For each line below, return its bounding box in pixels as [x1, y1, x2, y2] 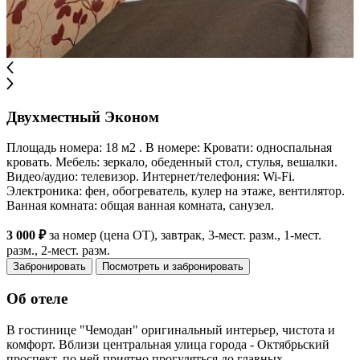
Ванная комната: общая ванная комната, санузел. [6, 198, 274, 213]
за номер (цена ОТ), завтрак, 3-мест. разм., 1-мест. [46, 228, 321, 243]
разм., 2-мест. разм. [6, 243, 110, 258]
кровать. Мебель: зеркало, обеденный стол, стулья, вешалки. [6, 155, 337, 170]
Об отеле [6, 290, 67, 308]
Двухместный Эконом [6, 108, 159, 125]
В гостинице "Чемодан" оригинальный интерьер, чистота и [6, 322, 335, 337]
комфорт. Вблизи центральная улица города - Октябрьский [6, 337, 329, 351]
